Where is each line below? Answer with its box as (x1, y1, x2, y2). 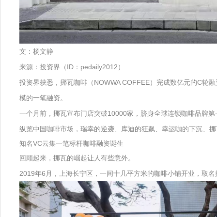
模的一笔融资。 (19, 94, 67, 102)
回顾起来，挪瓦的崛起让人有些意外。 (19, 154, 135, 162)
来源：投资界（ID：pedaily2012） (19, 63, 124, 71)
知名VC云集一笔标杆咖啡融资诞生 (19, 139, 124, 147)
